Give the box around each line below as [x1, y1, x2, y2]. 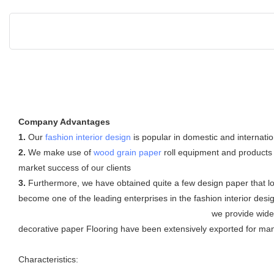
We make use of [26, 147, 94, 157]
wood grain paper [94, 147, 161, 157]
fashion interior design [45, 131, 131, 142]
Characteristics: [18, 254, 78, 264]
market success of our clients [18, 162, 131, 172]
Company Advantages [18, 116, 110, 127]
